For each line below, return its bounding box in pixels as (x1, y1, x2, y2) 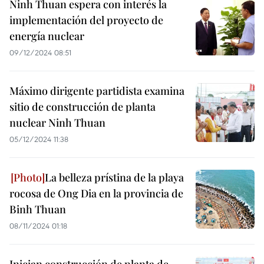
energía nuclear (9, 29, 84, 43)
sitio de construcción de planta (9, 100, 156, 114)
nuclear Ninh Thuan (9, 115, 105, 130)
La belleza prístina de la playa (45, 170, 184, 184)
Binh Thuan (9, 202, 66, 216)
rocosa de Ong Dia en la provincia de (9, 186, 183, 200)
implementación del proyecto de (9, 13, 163, 27)
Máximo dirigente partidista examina (9, 84, 184, 98)
